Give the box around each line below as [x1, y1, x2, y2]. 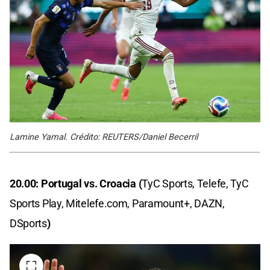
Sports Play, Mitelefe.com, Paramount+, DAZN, [10, 197, 225, 210]
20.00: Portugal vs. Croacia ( [10, 177, 142, 190]
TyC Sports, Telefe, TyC [142, 177, 249, 190]
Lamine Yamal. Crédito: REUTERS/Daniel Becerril [10, 132, 198, 143]
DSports [10, 217, 47, 230]
